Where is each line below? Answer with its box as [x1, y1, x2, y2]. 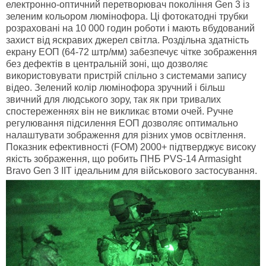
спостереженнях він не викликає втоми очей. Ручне [6, 106, 233, 117]
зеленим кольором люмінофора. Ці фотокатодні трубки [6, 11, 248, 22]
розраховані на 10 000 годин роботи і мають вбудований [6, 23, 255, 34]
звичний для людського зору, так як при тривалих [6, 94, 221, 105]
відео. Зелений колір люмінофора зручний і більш [6, 83, 225, 93]
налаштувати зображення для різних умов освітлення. [6, 130, 246, 141]
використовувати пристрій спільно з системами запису [6, 71, 246, 81]
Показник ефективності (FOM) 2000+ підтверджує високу [6, 142, 256, 153]
